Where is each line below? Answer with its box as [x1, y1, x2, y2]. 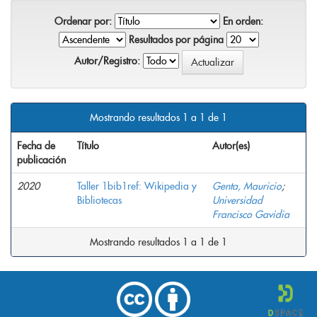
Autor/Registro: [74, 54, 140, 67]
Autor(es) [212, 139, 250, 152]
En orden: [222, 14, 263, 28]
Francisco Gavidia [212, 207, 289, 221]
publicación [17, 153, 66, 166]
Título [77, 139, 99, 152]
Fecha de [17, 139, 55, 152]
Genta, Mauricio [212, 179, 282, 192]
